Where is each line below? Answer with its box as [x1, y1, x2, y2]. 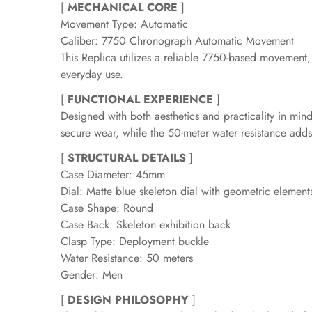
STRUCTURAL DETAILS [68, 150, 186, 166]
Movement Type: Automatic [61, 16, 188, 33]
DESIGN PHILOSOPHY [68, 292, 189, 309]
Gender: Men [61, 267, 123, 283]
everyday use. [61, 66, 123, 83]
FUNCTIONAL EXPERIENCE [68, 91, 213, 108]
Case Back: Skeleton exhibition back [61, 217, 231, 233]
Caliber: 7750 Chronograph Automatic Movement [61, 33, 294, 49]
